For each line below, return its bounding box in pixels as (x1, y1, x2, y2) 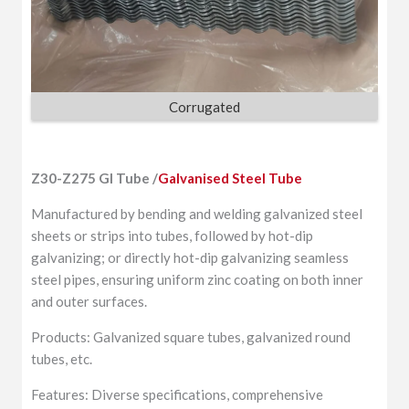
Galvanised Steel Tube (158, 170, 303, 187)
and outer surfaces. (31, 293, 148, 310)
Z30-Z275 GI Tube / (31, 170, 159, 187)
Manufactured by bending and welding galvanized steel (31, 205, 363, 223)
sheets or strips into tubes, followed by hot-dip (31, 227, 314, 245)
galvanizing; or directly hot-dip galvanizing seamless (31, 249, 350, 267)
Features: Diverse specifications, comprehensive (31, 386, 324, 404)
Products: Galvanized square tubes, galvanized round (31, 329, 351, 346)
